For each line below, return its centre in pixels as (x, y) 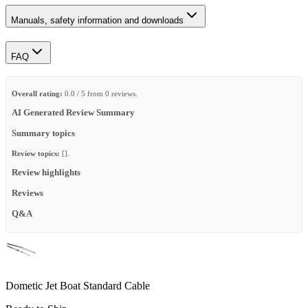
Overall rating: (37, 94)
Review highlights (46, 172)
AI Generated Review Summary (73, 113)
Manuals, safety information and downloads (97, 20)
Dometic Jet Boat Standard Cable (78, 286)
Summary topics (43, 134)
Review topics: (36, 153)
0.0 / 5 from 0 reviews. (100, 94)
